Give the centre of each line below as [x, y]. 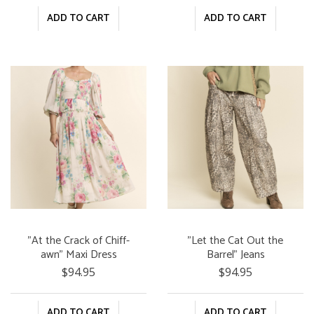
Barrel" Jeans [235, 255]
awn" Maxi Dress [78, 255]
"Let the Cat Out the [235, 241]
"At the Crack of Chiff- [78, 241]
